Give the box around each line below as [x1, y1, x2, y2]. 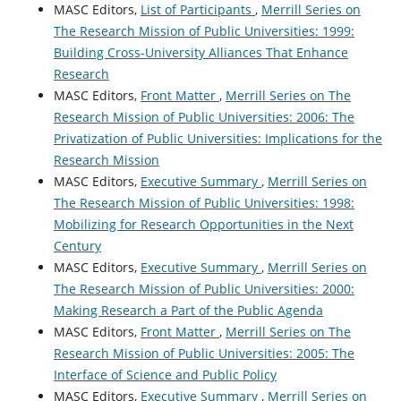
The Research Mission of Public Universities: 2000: [53, 280, 354, 298]
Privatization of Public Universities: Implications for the [53, 130, 382, 148]
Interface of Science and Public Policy [53, 366, 277, 384]
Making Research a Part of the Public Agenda [53, 302, 323, 320]
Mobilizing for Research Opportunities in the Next [53, 216, 354, 234]
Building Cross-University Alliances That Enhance [53, 44, 348, 62]
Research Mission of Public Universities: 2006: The [53, 108, 354, 126]
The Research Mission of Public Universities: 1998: [53, 194, 354, 212]
